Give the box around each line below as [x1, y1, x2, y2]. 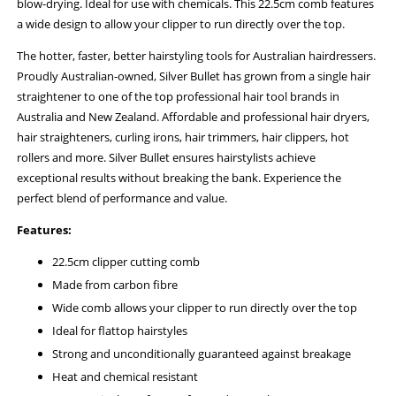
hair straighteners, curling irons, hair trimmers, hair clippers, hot [17, 129, 350, 146]
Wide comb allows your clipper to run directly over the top [52, 300, 358, 316]
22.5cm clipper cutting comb [52, 254, 201, 270]
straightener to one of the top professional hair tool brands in [17, 88, 340, 105]
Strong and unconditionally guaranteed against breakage [52, 346, 352, 362]
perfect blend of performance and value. [17, 190, 228, 207]
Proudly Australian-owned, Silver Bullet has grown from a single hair [17, 68, 371, 85]
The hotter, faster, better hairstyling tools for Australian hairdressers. [17, 48, 377, 65]
